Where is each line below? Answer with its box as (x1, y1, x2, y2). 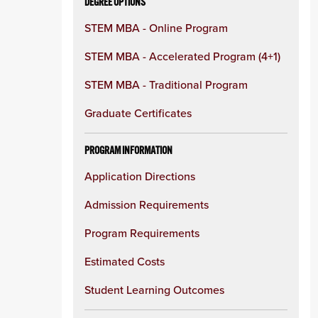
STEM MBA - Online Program (84, 20, 228, 35)
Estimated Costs (84, 253, 165, 269)
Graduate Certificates (84, 105, 192, 121)
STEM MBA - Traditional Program (84, 77, 248, 92)
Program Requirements (84, 225, 199, 241)
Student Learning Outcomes (84, 282, 224, 297)
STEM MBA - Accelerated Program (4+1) (84, 48, 280, 64)
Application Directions (84, 168, 195, 184)
